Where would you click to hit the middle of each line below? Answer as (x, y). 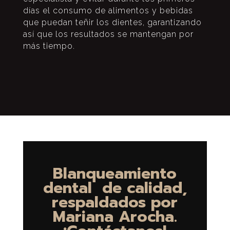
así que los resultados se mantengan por (108, 34)
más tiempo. (49, 46)
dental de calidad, (115, 188)
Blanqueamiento (115, 173)
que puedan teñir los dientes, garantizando (112, 22)
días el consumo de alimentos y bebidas (108, 10)
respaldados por (115, 202)
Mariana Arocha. (115, 216)
